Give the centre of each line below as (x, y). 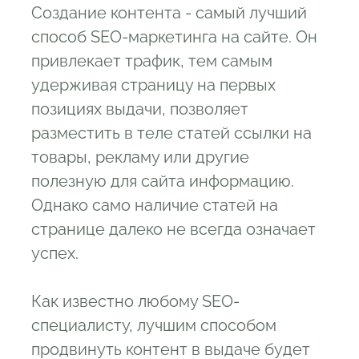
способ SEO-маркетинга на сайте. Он (174, 37)
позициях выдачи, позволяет (140, 109)
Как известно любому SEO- (135, 301)
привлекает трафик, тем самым (152, 61)
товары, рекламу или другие (140, 157)
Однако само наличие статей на (155, 205)
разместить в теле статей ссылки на (171, 133)
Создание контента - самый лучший (169, 13)
